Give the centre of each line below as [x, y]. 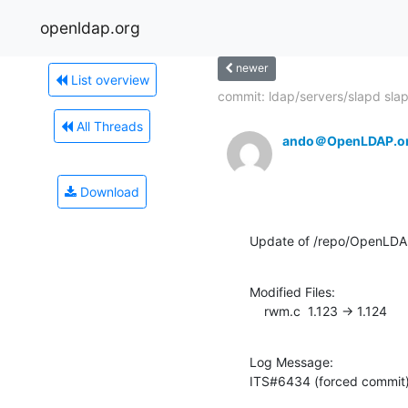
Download [108, 191]
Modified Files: [292, 291]
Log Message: [291, 362]
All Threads [108, 126]
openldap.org [90, 27]
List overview [108, 79]
